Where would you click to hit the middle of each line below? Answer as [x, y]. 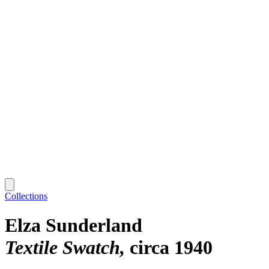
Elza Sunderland [74, 225]
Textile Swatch [62, 248]
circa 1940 [171, 248]
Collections [26, 196]
